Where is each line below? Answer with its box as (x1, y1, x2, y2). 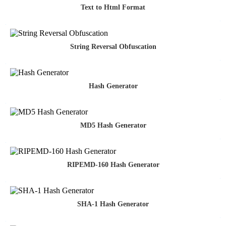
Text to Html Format (81, 4, 145, 12)
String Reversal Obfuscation (70, 43, 156, 51)
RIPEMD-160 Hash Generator (67, 161, 159, 169)
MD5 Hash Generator (80, 122, 146, 130)
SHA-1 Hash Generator (77, 200, 149, 208)
